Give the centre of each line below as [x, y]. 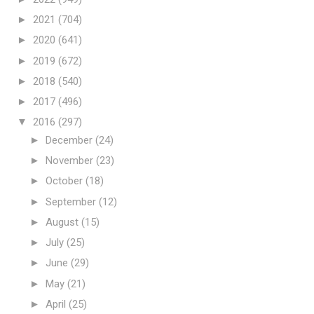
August [63, 222]
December [70, 140]
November [71, 161]
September [72, 202]
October [66, 181]
